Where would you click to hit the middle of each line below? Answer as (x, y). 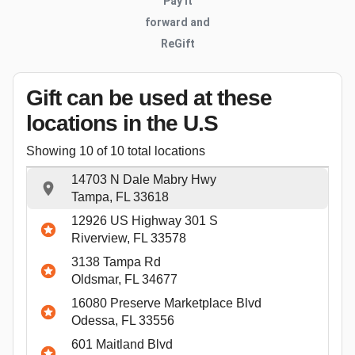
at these (233, 97)
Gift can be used (110, 97)
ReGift (177, 43)
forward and (177, 22)
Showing (53, 151)
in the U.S (168, 123)
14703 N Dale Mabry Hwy (144, 179)
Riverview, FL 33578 (129, 238)
